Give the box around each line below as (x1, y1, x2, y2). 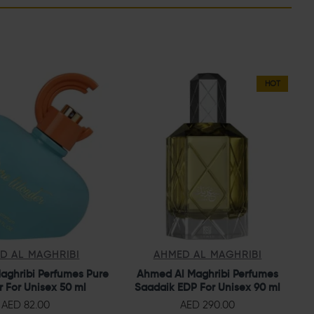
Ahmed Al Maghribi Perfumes (137, 266, 278, 280)
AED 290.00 (180, 298, 235, 311)
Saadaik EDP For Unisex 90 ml (135, 280, 280, 294)
